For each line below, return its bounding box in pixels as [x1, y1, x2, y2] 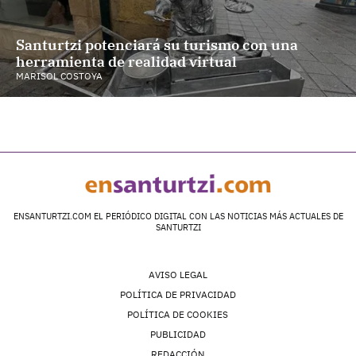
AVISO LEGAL [148, 269, 207, 281]
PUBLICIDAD [149, 328, 206, 341]
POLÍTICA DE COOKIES [127, 308, 229, 321]
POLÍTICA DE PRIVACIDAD [119, 288, 236, 301]
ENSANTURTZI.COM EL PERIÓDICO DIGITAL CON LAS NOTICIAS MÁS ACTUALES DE [13, 211, 343, 222]
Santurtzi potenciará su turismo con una [16, 36, 298, 55]
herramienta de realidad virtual [16, 52, 237, 72]
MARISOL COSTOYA [16, 70, 103, 83]
